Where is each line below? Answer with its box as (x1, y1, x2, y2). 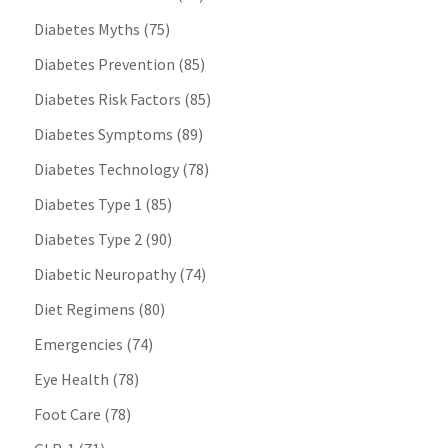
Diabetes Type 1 (33, 194, 142, 215)
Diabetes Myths (33, 19, 140, 40)
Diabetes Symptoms (33, 124, 173, 145)
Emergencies (33, 334, 123, 355)
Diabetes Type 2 (33, 229, 142, 250)
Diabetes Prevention (33, 54, 175, 75)
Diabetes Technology (33, 159, 179, 180)
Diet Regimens (33, 299, 135, 320)
